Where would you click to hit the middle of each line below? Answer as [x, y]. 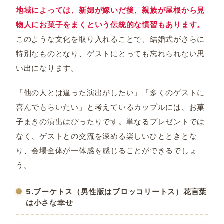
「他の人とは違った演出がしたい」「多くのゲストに [110, 92]
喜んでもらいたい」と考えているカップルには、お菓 [110, 107]
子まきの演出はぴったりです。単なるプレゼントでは [110, 121]
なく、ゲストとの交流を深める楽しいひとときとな [106, 136]
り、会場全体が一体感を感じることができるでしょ [106, 150]
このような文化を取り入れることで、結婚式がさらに [110, 39]
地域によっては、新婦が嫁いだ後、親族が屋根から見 [110, 10]
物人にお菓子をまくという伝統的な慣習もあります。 [110, 24]
